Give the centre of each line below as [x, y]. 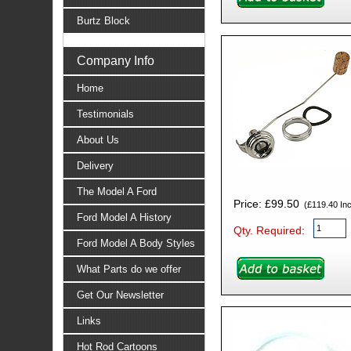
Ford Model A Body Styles [136, 243]
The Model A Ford [116, 191]
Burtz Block [103, 20]
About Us [98, 139]
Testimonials [105, 114]
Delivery [95, 165]
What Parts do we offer [128, 269]
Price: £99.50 [266, 204]
